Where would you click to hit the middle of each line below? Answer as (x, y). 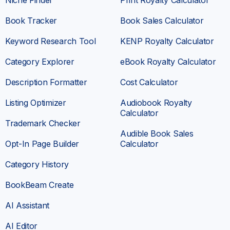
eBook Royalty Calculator (168, 61)
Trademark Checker (43, 123)
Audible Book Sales (157, 133)
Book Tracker (31, 20)
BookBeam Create (40, 185)
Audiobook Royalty (156, 102)
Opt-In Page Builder (42, 143)
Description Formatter (46, 82)
